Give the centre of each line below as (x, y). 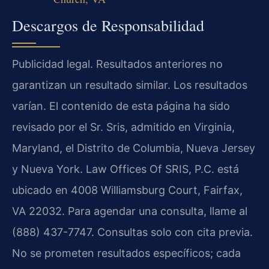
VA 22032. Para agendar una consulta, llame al (130, 211)
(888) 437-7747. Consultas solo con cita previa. (132, 232)
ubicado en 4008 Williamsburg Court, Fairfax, (127, 190)
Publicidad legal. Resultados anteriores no (117, 64)
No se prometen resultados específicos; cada (126, 253)
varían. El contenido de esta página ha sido (121, 106)
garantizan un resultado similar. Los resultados (130, 85)
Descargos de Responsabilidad (108, 25)
